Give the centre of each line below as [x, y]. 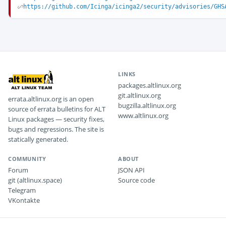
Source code [136, 180]
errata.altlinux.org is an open [51, 99]
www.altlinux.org [143, 116]
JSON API [131, 170]
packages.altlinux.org [150, 85]
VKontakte [24, 200]
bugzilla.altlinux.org [147, 105]
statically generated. [38, 139]
